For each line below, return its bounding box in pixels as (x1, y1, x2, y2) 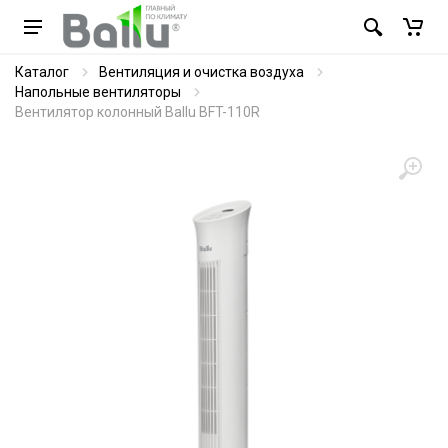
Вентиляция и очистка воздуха (99, 64, 304, 80)
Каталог (15, 64, 69, 80)
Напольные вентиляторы (15, 84, 181, 100)
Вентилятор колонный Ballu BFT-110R (15, 104, 260, 120)
